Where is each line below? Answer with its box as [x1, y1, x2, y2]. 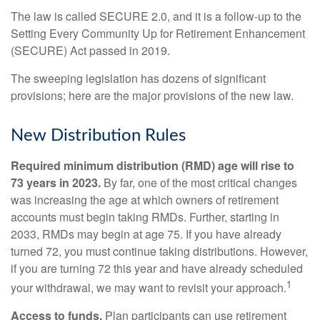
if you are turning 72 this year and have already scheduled [11, 260, 303, 276]
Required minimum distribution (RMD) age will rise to [11, 157, 294, 174]
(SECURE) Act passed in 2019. [11, 42, 170, 59]
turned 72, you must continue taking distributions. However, [11, 243, 308, 259]
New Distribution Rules [11, 127, 186, 144]
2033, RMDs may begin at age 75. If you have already [11, 226, 281, 242]
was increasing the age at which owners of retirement [11, 191, 279, 208]
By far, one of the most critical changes [101, 174, 297, 191]
